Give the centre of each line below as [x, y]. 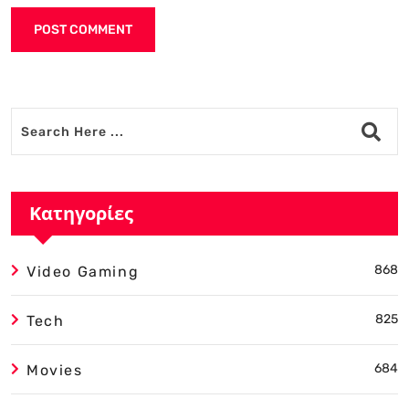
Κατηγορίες [81, 214]
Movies [55, 371]
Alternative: [51, 66]
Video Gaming [83, 272]
